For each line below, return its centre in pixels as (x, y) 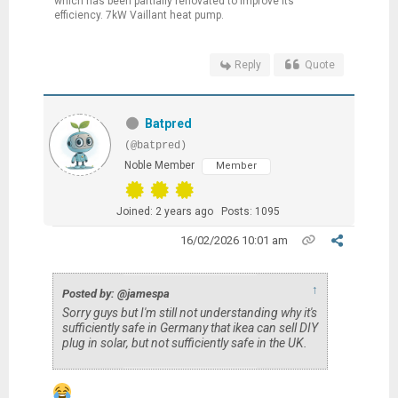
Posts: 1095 (250, 211)
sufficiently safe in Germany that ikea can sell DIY (190, 328)
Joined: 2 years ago (164, 211)
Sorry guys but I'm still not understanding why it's (189, 313)
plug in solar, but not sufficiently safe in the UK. (184, 343)
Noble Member (159, 165)
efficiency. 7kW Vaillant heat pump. (139, 15)
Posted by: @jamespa (115, 294)
